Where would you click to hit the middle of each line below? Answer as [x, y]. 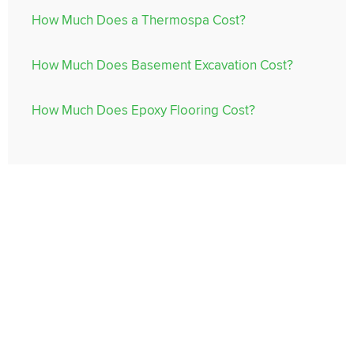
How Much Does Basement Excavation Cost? [162, 64]
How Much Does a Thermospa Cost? [139, 19]
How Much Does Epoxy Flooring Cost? [143, 109]
